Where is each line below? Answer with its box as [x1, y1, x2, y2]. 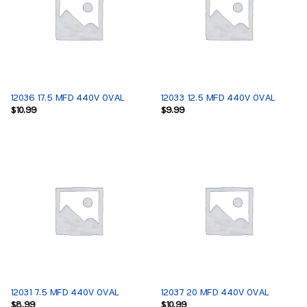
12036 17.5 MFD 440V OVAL [10, 93, 124, 103]
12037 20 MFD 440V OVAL [160, 287, 269, 297]
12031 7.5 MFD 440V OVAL [10, 287, 119, 297]
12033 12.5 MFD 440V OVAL [160, 93, 275, 103]
